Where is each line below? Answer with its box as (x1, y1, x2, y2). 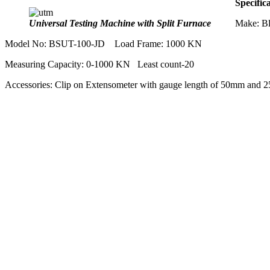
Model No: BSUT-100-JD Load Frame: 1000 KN (5, 38, 202, 49)
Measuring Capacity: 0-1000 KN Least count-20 (5, 58, 194, 69)
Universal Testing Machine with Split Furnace (29, 17, 211, 28)
